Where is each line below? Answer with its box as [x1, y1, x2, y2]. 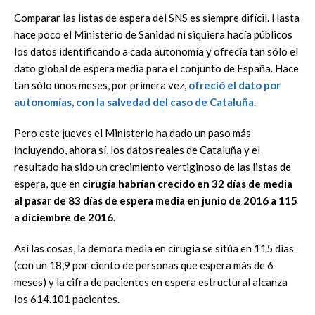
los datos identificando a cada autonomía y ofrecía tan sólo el [14, 44, 298, 58]
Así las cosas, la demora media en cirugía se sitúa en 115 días [14, 241, 294, 255]
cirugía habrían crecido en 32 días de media [82, 176, 292, 190]
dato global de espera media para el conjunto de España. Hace [14, 61, 299, 75]
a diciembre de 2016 [14, 210, 113, 224]
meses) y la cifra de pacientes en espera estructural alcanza [14, 275, 288, 288]
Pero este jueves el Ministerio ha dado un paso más [14, 126, 251, 139]
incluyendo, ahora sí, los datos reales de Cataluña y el [14, 143, 260, 156]
